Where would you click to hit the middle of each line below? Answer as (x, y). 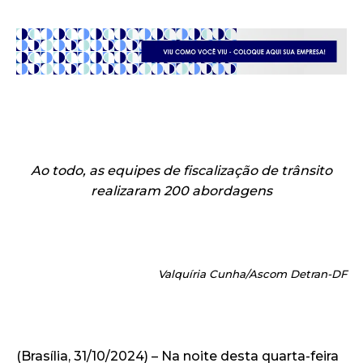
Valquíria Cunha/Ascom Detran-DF (252, 274)
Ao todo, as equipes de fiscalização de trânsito (181, 171)
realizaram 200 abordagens (181, 191)
